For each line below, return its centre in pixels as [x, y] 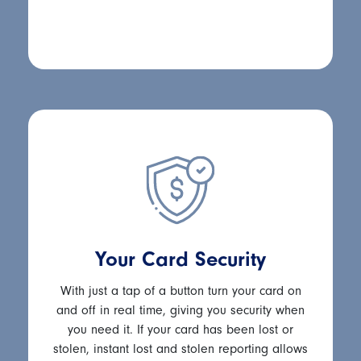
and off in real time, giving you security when [180, 310]
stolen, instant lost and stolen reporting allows [180, 349]
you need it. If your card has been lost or [180, 329]
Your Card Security [180, 259]
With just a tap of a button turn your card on [180, 290]
